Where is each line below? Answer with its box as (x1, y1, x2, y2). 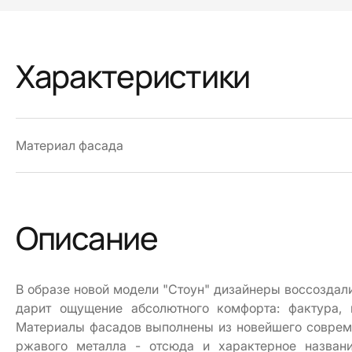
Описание (16, 216, 158, 260)
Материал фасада (16, 137, 123, 154)
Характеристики (16, 54, 251, 98)
